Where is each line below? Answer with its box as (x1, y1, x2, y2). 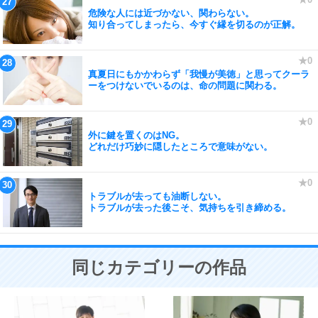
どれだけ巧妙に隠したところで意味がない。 (88, 141, 273, 152)
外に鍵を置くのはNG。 (88, 130, 185, 141)
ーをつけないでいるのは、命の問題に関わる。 (88, 80, 282, 91)
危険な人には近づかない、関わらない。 (88, 8, 254, 18)
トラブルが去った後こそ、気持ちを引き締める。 (88, 202, 291, 213)
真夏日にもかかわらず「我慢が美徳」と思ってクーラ (88, 69, 309, 79)
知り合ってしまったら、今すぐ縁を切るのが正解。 (88, 19, 300, 30)
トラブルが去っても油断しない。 (88, 191, 226, 202)
